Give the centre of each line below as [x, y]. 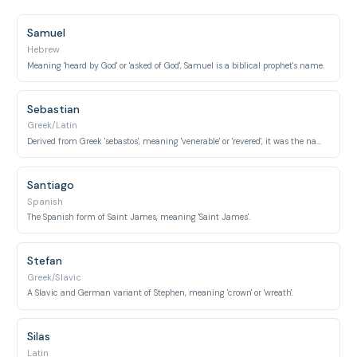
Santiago [51, 184]
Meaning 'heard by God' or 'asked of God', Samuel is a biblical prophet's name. [176, 65]
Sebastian [54, 109]
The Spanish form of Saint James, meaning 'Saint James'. [139, 217]
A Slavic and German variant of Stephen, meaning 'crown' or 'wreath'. [161, 293]
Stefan [45, 261]
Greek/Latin [53, 126]
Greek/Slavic [55, 277]
